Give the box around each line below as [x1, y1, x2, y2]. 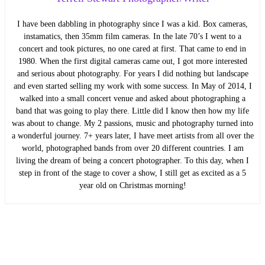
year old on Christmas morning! [79, 180, 186, 190]
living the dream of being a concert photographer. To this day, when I [16, 156, 249, 165]
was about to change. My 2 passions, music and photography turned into [12, 118, 253, 128]
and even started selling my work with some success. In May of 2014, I [13, 81, 252, 91]
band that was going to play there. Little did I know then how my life [16, 106, 249, 115]
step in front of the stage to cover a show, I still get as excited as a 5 [19, 168, 246, 177]
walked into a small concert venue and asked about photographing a [20, 93, 245, 103]
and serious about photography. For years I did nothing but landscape [17, 69, 248, 78]
